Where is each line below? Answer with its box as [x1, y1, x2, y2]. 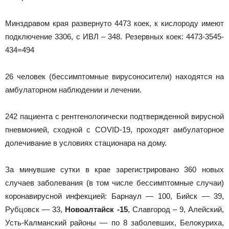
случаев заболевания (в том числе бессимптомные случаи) [5, 178, 224, 187]
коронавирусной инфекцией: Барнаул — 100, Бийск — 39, [5, 192, 224, 200]
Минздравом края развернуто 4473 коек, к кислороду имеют [5, 19, 224, 28]
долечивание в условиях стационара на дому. [5, 139, 167, 147]
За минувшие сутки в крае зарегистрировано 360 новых [5, 165, 224, 174]
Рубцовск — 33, [5, 205, 65, 214]
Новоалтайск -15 [65, 205, 128, 214]
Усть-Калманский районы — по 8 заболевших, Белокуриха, [5, 218, 224, 227]
